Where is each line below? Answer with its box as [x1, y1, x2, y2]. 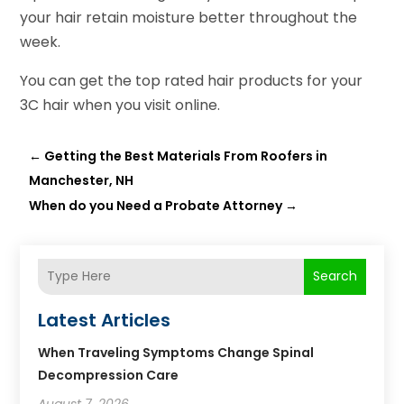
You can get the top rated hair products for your [20, 69, 363, 91]
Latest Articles [38, 307, 171, 333]
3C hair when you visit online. [20, 94, 221, 115]
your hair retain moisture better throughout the [20, 6, 358, 28]
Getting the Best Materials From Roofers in [44, 146, 328, 165]
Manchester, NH [29, 170, 134, 189]
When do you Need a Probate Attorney [29, 196, 283, 215]
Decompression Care [38, 365, 179, 384]
